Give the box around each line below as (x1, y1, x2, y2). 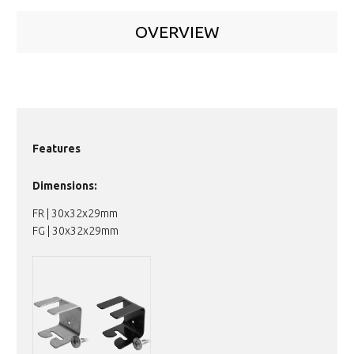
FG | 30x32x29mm (32, 224, 119, 237)
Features (32, 141, 81, 155)
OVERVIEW (134, 21, 220, 41)
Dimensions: (32, 179, 97, 192)
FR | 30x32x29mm (32, 206, 118, 220)
